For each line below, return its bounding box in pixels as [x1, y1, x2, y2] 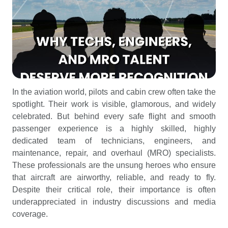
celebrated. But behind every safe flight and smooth [12, 112, 216, 121]
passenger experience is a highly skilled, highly [12, 124, 216, 133]
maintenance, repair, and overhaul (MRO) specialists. [12, 149, 216, 157]
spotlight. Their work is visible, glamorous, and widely [12, 100, 216, 108]
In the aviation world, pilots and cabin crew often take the [12, 88, 216, 96]
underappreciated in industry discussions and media [12, 197, 216, 206]
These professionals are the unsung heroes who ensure [12, 161, 216, 169]
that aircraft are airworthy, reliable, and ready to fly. [12, 173, 216, 182]
